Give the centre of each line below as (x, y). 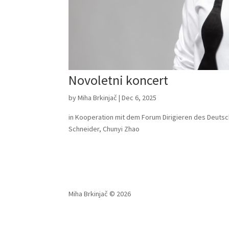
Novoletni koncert (119, 80)
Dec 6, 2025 (139, 98)
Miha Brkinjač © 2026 (100, 194)
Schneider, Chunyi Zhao (104, 129)
